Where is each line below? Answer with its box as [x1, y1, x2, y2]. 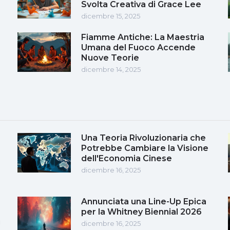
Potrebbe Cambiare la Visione [81, 143, 208, 153]
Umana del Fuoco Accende [81, 42, 196, 52]
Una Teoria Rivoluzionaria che [81, 132, 206, 143]
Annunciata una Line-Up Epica [81, 196, 206, 206]
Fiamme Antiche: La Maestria [81, 32, 204, 42]
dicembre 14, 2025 [81, 65, 141, 73]
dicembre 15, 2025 [81, 11, 140, 20]
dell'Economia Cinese [81, 153, 172, 163]
